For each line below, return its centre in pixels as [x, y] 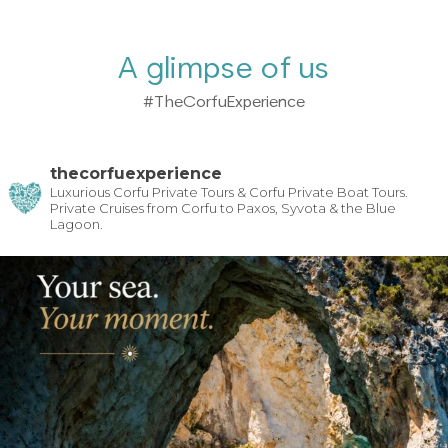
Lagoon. [76, 224]
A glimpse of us [224, 69]
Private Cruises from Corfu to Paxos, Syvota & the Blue [223, 208]
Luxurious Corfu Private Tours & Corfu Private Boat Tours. [229, 192]
